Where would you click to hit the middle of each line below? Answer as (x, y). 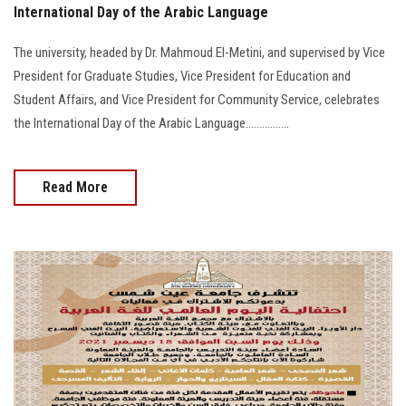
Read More (75, 187)
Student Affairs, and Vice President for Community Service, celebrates (197, 99)
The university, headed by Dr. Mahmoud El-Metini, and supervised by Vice (199, 52)
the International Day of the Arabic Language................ (151, 123)
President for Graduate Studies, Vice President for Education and (182, 76)
